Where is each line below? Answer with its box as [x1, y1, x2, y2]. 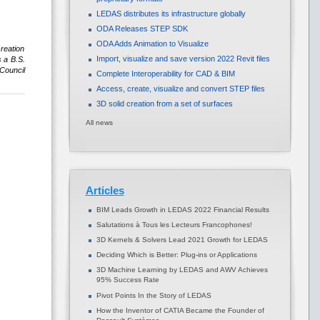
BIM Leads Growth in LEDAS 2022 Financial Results [96, 206, 269, 214]
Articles [85, 185, 124, 196]
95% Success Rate [96, 276, 159, 284]
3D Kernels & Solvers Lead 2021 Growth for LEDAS [96, 236, 268, 244]
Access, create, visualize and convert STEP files [96, 84, 265, 93]
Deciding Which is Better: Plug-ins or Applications [96, 251, 257, 259]
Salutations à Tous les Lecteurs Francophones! [96, 221, 252, 229]
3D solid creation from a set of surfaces [96, 99, 233, 108]
